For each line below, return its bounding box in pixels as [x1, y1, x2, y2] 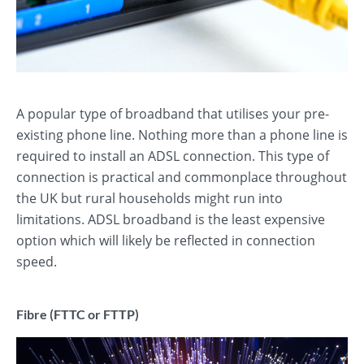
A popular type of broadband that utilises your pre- [16, 105, 329, 123]
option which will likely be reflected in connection [16, 232, 315, 249]
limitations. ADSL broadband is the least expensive [16, 210, 325, 228]
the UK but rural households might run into [16, 189, 283, 207]
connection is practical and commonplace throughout [16, 168, 347, 186]
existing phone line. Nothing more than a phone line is [16, 126, 348, 144]
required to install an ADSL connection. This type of [16, 147, 329, 165]
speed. [16, 253, 57, 271]
